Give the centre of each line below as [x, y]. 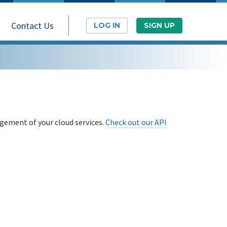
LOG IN [107, 25]
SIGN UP [159, 25]
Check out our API [136, 122]
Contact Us [32, 26]
